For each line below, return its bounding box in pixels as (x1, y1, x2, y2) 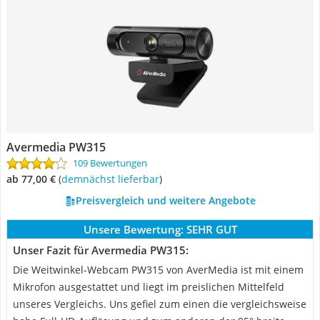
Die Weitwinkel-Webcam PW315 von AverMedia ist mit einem (13, 263, 304, 276)
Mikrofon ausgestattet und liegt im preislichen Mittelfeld (13, 280, 284, 294)
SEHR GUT (186, 222, 237, 236)
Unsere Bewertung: (83, 222, 184, 236)
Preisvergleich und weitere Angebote (75, 194, 256, 207)
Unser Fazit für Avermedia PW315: (13, 243, 189, 257)
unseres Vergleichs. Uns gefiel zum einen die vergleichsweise (13, 297, 306, 311)
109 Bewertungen (73, 156, 147, 169)
